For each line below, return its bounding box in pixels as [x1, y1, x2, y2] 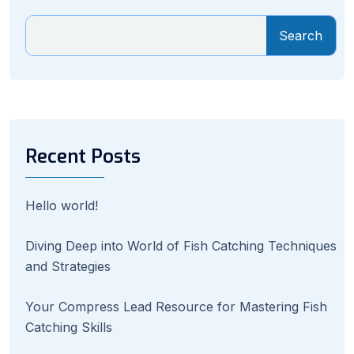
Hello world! [25, 197, 98, 213]
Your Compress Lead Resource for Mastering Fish [25, 298, 327, 314]
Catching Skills [25, 318, 112, 335]
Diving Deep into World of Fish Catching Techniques [25, 237, 337, 254]
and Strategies [25, 258, 111, 274]
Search [279, 27, 323, 43]
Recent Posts [25, 143, 141, 169]
